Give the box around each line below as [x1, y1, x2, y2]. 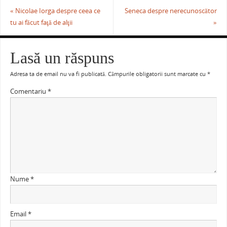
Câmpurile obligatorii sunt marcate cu [107, 70, 207, 78]
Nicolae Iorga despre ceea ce [13, 6, 100, 15]
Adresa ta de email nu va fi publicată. [10, 70, 106, 78]
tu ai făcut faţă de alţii [10, 18, 72, 27]
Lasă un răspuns [10, 49, 114, 67]
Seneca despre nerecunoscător [125, 6, 217, 15]
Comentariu [10, 87, 48, 96]
